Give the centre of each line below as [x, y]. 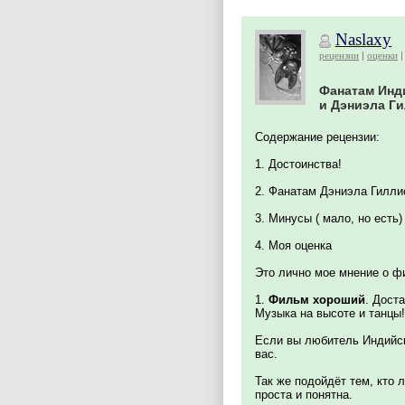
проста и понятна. [304, 395]
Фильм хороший [317, 300]
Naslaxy [363, 39]
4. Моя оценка [293, 245]
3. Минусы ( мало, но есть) [329, 218]
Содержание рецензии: [317, 137]
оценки [382, 55]
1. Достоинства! [298, 164]
